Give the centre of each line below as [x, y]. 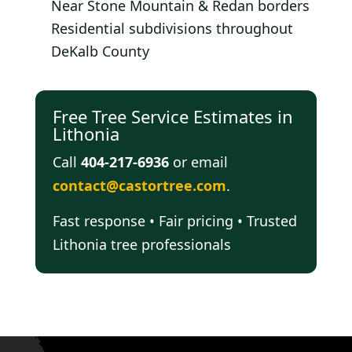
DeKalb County [100, 51]
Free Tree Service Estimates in [173, 117]
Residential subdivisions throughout [172, 29]
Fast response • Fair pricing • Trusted [175, 221]
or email [198, 162]
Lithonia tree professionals [142, 245]
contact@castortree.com [139, 186]
